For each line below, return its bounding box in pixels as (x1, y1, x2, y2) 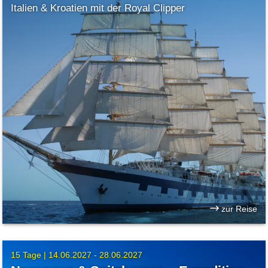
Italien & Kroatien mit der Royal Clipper (11, 2, 185, 14)
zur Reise (218, 203, 257, 214)
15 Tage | (11, 250, 49, 260)
